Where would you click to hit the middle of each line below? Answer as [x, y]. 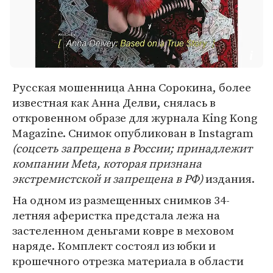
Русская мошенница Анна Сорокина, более [132, 87]
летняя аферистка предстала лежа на [116, 215]
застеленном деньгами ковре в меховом [123, 230]
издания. [229, 179]
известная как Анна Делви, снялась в [114, 102]
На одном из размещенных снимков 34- [121, 200]
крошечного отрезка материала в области [128, 261]
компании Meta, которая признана [107, 163]
